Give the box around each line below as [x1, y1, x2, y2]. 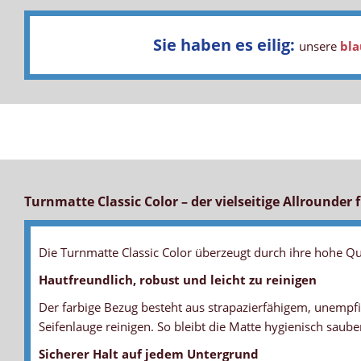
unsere [298, 38, 340, 55]
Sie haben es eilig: [152, 34, 299, 56]
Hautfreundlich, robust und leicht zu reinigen [39, 272, 317, 288]
